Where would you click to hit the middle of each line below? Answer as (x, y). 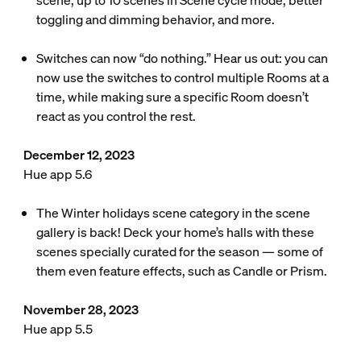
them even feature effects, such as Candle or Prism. (181, 271)
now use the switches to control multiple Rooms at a (182, 77)
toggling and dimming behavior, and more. (155, 19)
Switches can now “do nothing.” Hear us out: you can (182, 58)
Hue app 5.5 (58, 329)
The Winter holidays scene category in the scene (173, 213)
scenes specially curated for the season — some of (179, 251)
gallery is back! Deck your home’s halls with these (175, 232)
